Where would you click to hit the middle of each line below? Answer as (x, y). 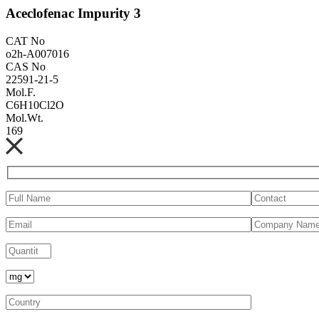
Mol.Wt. (25, 117)
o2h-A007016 (37, 53)
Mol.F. (21, 92)
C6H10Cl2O (35, 105)
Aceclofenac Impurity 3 (73, 13)
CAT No (25, 41)
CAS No (26, 66)
